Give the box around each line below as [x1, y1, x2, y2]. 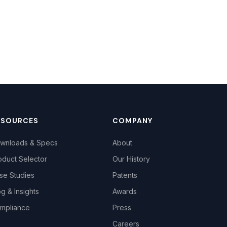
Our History [112, 155, 150, 163]
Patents [112, 171, 137, 179]
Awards [112, 187, 137, 196]
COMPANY [112, 116, 153, 125]
